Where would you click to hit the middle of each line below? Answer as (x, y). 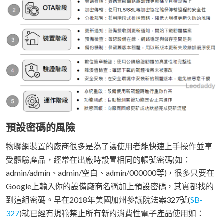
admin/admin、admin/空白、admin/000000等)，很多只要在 (110, 173)
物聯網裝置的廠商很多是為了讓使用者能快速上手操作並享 (109, 146)
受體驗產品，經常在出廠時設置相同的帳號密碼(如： (98, 160)
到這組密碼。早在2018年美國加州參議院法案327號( (98, 200)
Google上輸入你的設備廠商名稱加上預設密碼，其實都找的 (110, 186)
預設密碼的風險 (41, 128)
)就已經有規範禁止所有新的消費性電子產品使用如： (112, 213)
